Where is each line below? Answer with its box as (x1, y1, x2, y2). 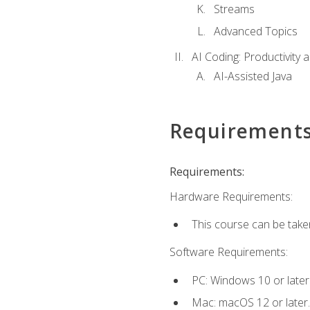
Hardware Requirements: (169, 188, 293, 204)
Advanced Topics (213, 24, 298, 39)
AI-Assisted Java (213, 69, 292, 84)
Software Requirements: (169, 244, 288, 260)
